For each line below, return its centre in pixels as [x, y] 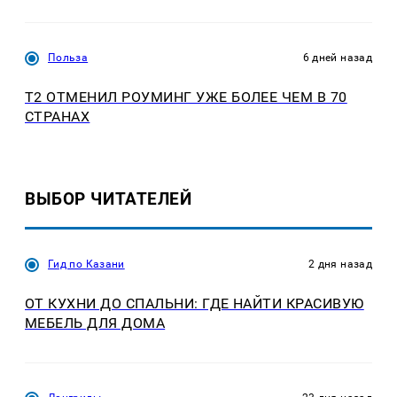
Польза [68, 58]
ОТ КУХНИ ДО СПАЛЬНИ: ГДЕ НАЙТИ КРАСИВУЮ [195, 303]
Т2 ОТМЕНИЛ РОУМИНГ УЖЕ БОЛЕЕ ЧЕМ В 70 [186, 97]
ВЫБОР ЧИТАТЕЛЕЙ [109, 198]
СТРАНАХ [58, 117]
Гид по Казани [86, 264]
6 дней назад [337, 58]
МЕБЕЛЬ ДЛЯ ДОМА [95, 323]
